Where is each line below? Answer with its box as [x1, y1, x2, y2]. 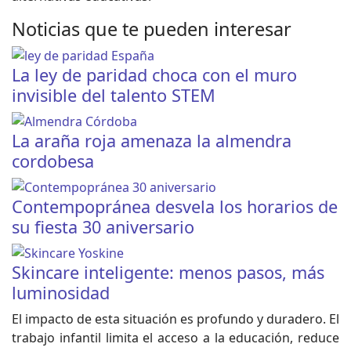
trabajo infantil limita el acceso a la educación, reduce [12, 329, 339, 347]
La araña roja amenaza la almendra [12, 129, 291, 153]
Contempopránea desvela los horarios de [12, 195, 338, 219]
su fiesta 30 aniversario [12, 215, 194, 239]
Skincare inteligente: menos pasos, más [12, 261, 324, 284]
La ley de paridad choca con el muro [12, 63, 297, 87]
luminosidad [12, 281, 110, 305]
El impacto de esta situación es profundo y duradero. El [12, 310, 339, 328]
